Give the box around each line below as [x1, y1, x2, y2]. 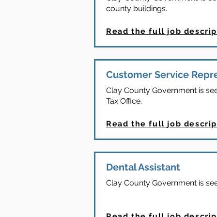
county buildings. [106, 4, 167, 13]
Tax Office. [106, 96, 142, 106]
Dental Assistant [106, 161, 180, 173]
